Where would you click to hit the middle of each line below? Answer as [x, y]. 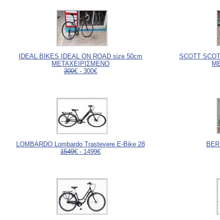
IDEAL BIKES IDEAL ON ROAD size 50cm [81, 56]
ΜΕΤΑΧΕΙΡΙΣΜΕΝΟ [81, 63]
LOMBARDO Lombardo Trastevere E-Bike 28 [81, 144]
